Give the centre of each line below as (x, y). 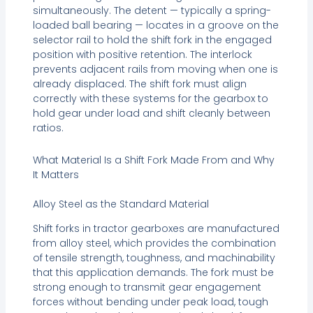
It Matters (56, 174)
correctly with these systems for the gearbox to (150, 99)
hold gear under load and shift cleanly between (151, 114)
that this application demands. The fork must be (153, 272)
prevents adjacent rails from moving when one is (155, 70)
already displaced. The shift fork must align (139, 84)
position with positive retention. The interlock (142, 55)
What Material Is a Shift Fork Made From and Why (153, 160)
